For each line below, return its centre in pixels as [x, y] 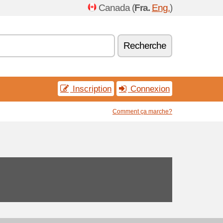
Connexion [149, 89]
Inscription [91, 89]
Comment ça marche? [142, 111]
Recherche [145, 46]
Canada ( [116, 8]
